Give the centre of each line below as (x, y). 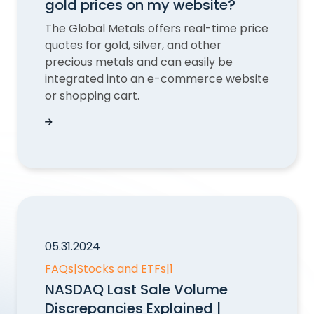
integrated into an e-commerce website (157, 79)
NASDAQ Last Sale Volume (136, 289)
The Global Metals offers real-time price (157, 28)
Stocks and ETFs (122, 269)
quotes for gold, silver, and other (133, 45)
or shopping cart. (92, 96)
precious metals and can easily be (139, 62)
